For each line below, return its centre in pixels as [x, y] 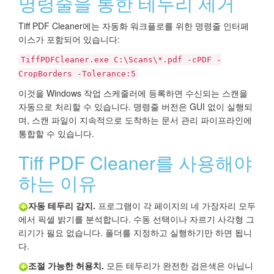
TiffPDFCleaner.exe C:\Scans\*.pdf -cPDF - [121, 60]
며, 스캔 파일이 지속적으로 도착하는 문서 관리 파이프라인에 [135, 120]
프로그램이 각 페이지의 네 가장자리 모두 [176, 206]
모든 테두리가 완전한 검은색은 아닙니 [179, 266]
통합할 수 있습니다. [56, 134]
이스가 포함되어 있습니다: [69, 39]
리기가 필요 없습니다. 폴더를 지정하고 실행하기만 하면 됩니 [135, 233]
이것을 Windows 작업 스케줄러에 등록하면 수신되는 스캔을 [133, 93]
